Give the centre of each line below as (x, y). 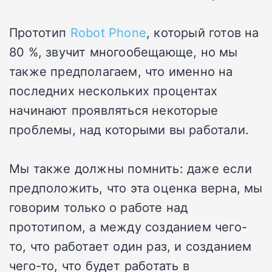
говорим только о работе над (99, 207)
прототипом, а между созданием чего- (128, 227)
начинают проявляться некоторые (114, 110)
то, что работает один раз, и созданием (131, 246)
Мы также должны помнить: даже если (131, 168)
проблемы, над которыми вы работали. (129, 130)
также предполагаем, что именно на (121, 71)
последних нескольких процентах (114, 91)
